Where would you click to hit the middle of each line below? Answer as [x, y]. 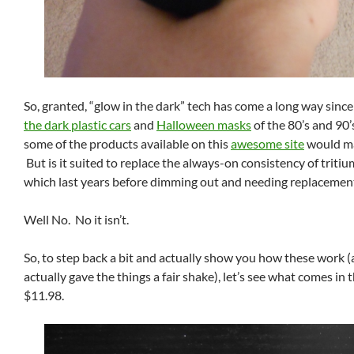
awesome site [267, 143]
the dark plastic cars [77, 124]
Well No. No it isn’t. [76, 219]
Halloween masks [204, 124]
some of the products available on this [127, 143]
